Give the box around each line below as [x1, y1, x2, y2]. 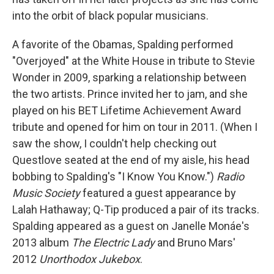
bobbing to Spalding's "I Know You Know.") [12, 170, 217, 183]
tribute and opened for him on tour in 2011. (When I [12, 120, 257, 134]
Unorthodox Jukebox [39, 253, 140, 266]
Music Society [12, 187, 80, 200]
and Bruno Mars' [155, 236, 235, 250]
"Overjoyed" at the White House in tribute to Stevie [12, 54, 255, 68]
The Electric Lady [72, 236, 155, 250]
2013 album [12, 236, 72, 250]
